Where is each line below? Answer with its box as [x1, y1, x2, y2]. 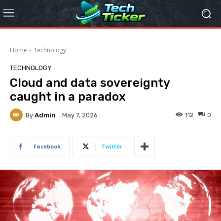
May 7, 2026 [62, 111, 98, 119]
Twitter [101, 143, 122, 150]
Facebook [34, 143, 61, 150]
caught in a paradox [10, 90, 126, 104]
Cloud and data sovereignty [10, 76, 170, 90]
